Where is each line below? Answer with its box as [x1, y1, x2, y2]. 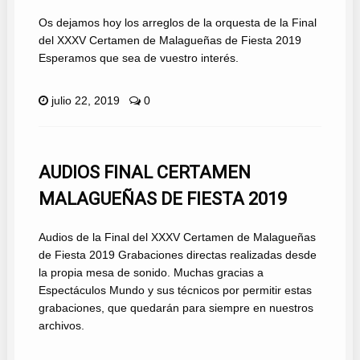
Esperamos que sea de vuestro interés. [38, 51, 239, 65]
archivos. [38, 319, 84, 333]
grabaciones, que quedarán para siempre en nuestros [38, 301, 313, 315]
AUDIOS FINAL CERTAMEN [38, 162, 251, 183]
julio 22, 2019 [51, 94, 120, 108]
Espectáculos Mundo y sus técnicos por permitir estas [38, 284, 312, 297]
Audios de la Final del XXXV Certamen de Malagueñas [38, 231, 316, 244]
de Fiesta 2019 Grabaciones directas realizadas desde [38, 248, 317, 262]
